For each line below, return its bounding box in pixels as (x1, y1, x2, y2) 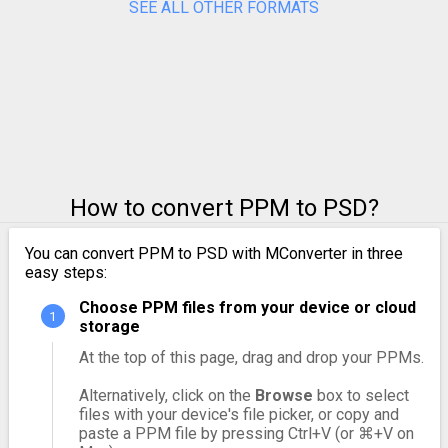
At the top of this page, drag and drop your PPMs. (78, 347, 424, 367)
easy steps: (24, 262, 107, 282)
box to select (312, 385, 409, 405)
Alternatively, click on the (78, 385, 255, 405)
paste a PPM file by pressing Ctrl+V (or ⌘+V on (78, 423, 414, 443)
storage (78, 316, 140, 336)
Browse (254, 385, 313, 405)
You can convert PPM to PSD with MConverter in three (24, 243, 403, 263)
